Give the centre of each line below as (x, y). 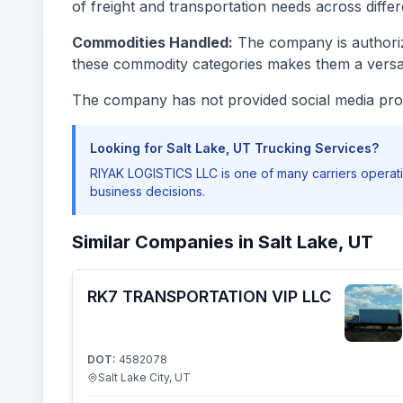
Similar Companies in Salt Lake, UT (223, 242)
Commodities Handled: (152, 42)
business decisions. (148, 191)
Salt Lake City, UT (144, 377)
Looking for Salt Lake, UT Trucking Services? (234, 148)
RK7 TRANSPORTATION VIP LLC (209, 296)
